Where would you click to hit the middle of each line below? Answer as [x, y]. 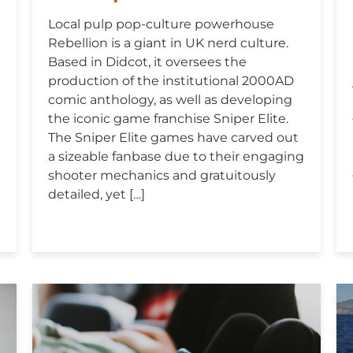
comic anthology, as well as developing [170, 100]
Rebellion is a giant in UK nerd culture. [168, 43]
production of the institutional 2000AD [171, 81]
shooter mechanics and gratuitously [162, 176]
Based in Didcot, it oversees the [147, 62]
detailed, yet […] [96, 195]
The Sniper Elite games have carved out [173, 138]
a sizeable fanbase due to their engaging [176, 157]
